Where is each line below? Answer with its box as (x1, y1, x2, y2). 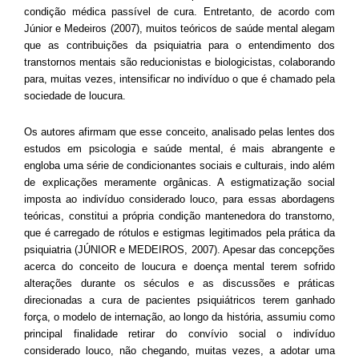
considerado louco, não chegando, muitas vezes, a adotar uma (24, 344, 335, 357)
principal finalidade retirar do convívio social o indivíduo (24, 327, 335, 340)
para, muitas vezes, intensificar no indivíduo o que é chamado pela (24, 72, 335, 85)
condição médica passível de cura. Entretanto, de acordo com (24, 5, 335, 18)
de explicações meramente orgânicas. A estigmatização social (24, 175, 335, 188)
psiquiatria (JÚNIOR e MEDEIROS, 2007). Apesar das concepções (24, 243, 335, 256)
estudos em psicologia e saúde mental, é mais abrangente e (24, 142, 335, 155)
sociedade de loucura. (24, 89, 126, 102)
